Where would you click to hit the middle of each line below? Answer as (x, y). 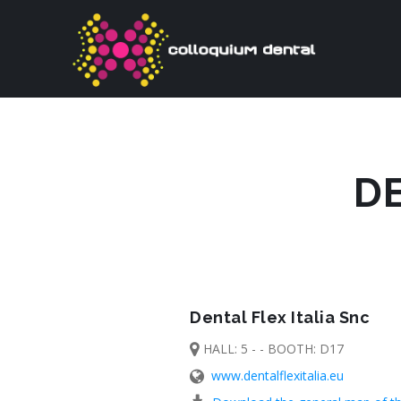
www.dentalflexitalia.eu (277, 375)
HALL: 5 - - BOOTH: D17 (272, 348)
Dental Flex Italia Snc (280, 317)
